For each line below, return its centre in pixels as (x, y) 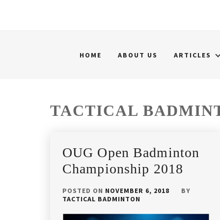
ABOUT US (138, 55)
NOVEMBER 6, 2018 (137, 191)
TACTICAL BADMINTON (101, 199)
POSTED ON (84, 191)
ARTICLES (192, 55)
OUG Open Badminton (131, 152)
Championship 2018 (123, 169)
